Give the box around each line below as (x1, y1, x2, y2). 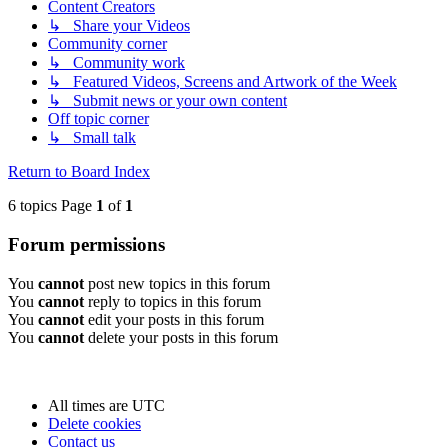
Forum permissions (8, 234, 165, 256)
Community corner (48, 35, 167, 53)
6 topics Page (8, 197, 96, 215)
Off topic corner (48, 110, 149, 128)
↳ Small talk (48, 129, 136, 147)
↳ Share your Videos (48, 17, 190, 35)
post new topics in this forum (84, 274, 270, 292)
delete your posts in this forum (84, 328, 278, 346)
